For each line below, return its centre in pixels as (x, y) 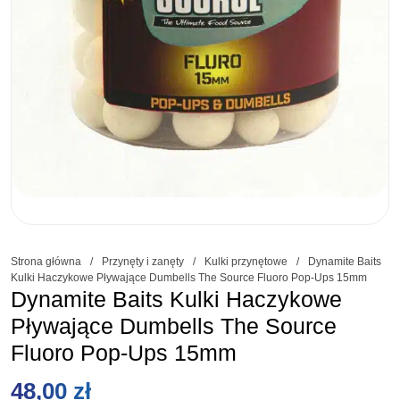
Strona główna (46, 262)
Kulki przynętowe (246, 262)
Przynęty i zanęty (143, 262)
